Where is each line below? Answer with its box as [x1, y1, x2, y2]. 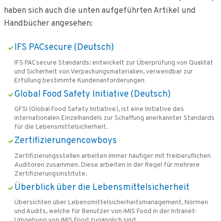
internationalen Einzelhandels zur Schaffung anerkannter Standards [14, 114, 215, 123]
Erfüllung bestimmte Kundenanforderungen [14, 76, 145, 85]
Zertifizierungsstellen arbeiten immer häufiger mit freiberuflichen [14, 151, 211, 160]
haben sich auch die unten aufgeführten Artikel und [3, 5, 196, 16]
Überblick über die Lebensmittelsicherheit [14, 182, 189, 193]
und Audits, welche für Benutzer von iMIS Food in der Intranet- [14, 207, 197, 216]
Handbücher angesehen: [3, 18, 93, 29]
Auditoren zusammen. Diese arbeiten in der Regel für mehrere [14, 160, 200, 169]
